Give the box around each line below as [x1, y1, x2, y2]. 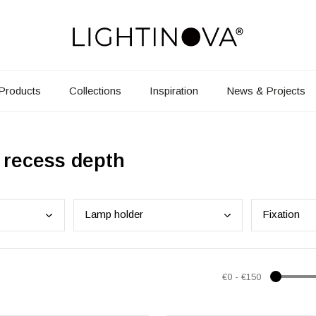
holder [111, 208, 144, 220]
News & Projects [226, 84, 305, 97]
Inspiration [150, 84, 198, 97]
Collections [69, 84, 121, 97]
